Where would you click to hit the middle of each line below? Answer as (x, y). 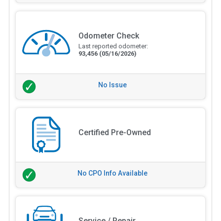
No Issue (112, 85)
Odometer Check (109, 36)
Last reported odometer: (113, 46)
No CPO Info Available (112, 173)
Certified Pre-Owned (114, 132)
